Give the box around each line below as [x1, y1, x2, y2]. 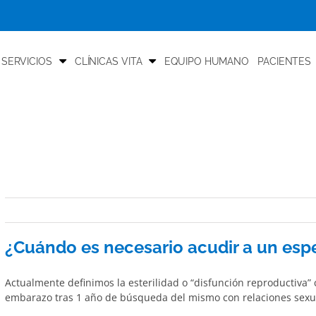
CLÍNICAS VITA [74, 55, 142, 67]
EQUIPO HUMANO [164, 55, 250, 67]
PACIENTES [257, 55, 312, 67]
